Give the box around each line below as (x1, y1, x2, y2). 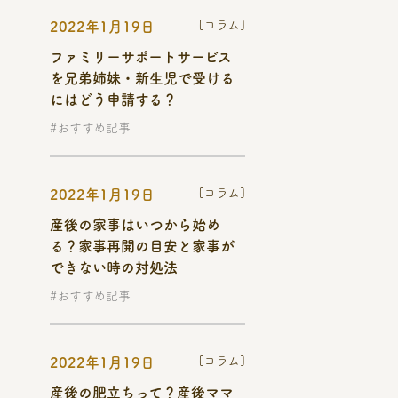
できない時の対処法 (50, 260, 178, 275)
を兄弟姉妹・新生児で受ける (50, 71, 235, 85)
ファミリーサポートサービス (50, 50, 232, 64)
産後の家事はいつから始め (50, 218, 220, 232)
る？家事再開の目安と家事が (50, 239, 235, 253)
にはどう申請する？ (50, 92, 177, 107)
